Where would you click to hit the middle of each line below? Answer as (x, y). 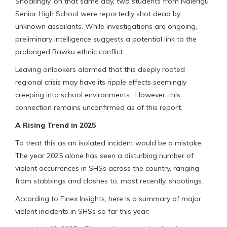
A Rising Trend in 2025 (55, 125)
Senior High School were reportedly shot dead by (98, 14)
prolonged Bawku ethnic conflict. (70, 52)
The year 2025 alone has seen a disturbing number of (104, 156)
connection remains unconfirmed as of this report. (99, 108)
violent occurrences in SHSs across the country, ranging (107, 168)
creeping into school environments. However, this (98, 95)
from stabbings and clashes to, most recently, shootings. (109, 181)
